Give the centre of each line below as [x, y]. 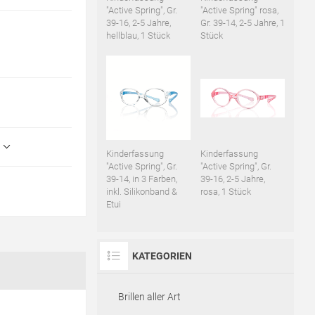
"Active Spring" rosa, [239, 11]
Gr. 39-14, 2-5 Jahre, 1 [242, 23]
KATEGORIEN [162, 256]
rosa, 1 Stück [225, 192]
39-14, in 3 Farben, [141, 179]
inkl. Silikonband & [141, 192]
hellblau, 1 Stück [138, 36]
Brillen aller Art [149, 297]
